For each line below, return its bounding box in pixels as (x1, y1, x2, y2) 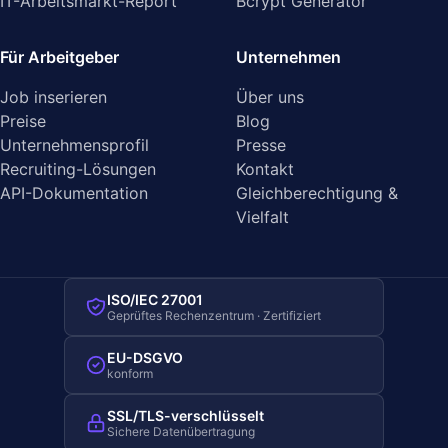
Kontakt (236, 159, 294, 179)
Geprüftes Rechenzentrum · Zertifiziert (107, 308, 321, 323)
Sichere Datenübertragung (107, 424, 255, 439)
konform (107, 366, 153, 381)
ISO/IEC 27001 (107, 291, 203, 308)
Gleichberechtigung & (236, 183, 398, 203)
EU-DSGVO (107, 349, 183, 366)
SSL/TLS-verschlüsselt (107, 407, 264, 424)
